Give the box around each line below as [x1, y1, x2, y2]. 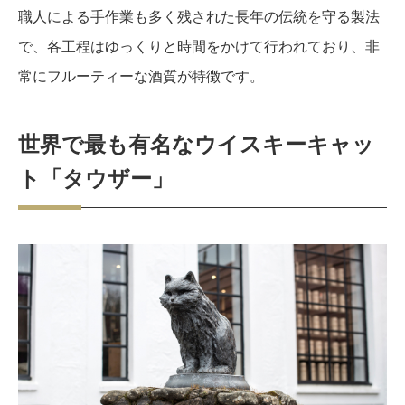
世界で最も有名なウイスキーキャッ [18, 131, 374, 157]
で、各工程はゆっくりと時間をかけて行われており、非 [18, 36, 380, 55]
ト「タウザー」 [18, 165, 174, 192]
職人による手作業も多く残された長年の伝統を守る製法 [18, 6, 380, 25]
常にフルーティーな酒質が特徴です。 [18, 66, 264, 85]
